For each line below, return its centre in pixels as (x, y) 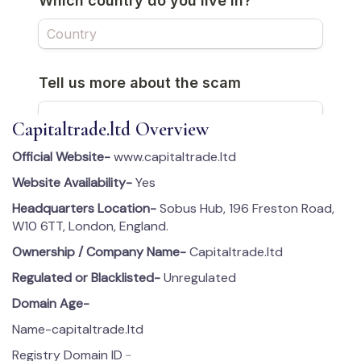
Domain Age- (51, 303)
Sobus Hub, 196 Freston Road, (245, 208)
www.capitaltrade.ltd (173, 156)
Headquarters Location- (84, 208)
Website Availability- (72, 182)
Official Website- (61, 156)
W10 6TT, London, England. (90, 226)
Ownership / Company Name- (99, 251)
